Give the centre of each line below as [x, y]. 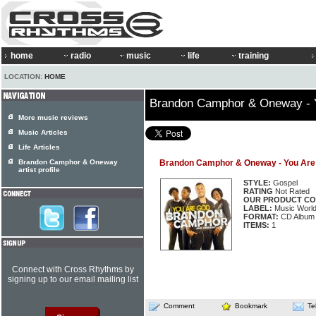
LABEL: [258, 208]
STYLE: [257, 183]
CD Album [297, 217]
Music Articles [43, 132]
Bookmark [251, 306]
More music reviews [53, 117]
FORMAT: [261, 217]
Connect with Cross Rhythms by [73, 269]
